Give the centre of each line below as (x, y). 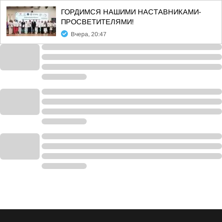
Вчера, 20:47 (89, 34)
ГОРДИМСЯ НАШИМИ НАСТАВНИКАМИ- (131, 12)
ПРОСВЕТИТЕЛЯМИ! (97, 22)
